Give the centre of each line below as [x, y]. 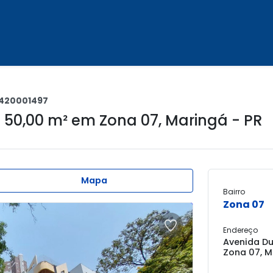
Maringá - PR [214, 120]
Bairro [234, 192]
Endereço [240, 230]
